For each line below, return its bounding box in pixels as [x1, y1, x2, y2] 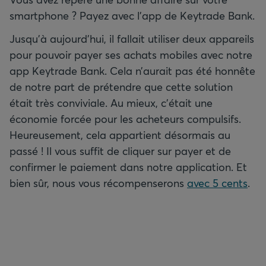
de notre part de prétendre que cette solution [9, 80, 233, 94]
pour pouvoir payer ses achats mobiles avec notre [9, 47, 252, 62]
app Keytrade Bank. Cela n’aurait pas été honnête [9, 64, 255, 78]
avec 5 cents [187, 176, 248, 190]
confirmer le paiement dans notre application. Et [9, 160, 247, 174]
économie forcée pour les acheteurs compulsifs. [9, 112, 241, 126]
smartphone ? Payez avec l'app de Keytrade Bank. [9, 8, 255, 23]
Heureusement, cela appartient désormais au [9, 128, 230, 142]
